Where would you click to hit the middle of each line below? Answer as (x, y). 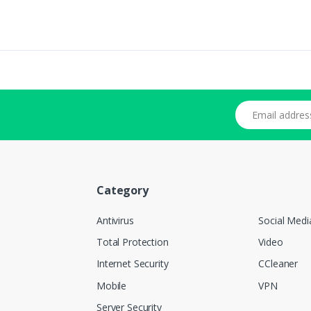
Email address (265, 107)
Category (123, 190)
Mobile (112, 285)
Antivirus (115, 220)
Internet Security (133, 264)
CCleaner (278, 264)
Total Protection (133, 242)
